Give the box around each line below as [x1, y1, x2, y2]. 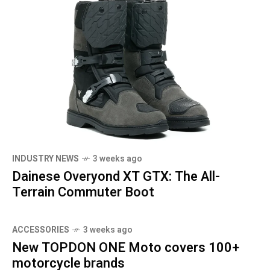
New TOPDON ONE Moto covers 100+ [12, 238, 239, 258]
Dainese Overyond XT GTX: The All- [12, 167, 220, 187]
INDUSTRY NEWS [12, 152, 79, 166]
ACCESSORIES [12, 224, 69, 237]
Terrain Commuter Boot [12, 183, 154, 202]
